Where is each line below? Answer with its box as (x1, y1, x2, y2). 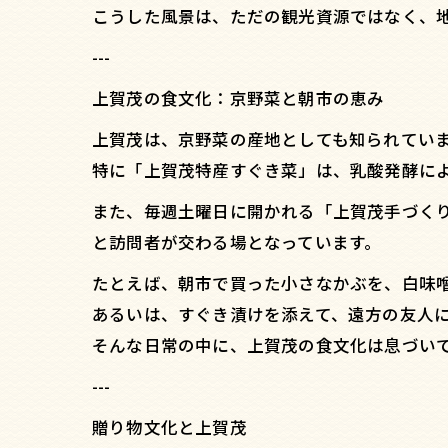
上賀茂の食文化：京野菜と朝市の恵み (92, 85, 385, 110)
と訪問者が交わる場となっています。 (92, 229, 382, 254)
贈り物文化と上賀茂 (92, 414, 247, 439)
